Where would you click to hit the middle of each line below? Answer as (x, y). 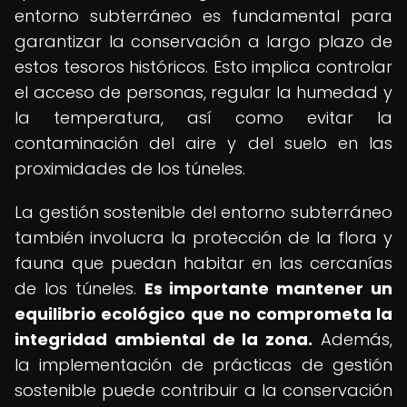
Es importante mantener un (268, 288)
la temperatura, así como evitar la (203, 118)
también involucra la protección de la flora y (203, 238)
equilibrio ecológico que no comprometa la (203, 314)
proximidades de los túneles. (130, 169)
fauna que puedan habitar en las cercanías (203, 263)
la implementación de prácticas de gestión (203, 365)
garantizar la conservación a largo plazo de (203, 41)
